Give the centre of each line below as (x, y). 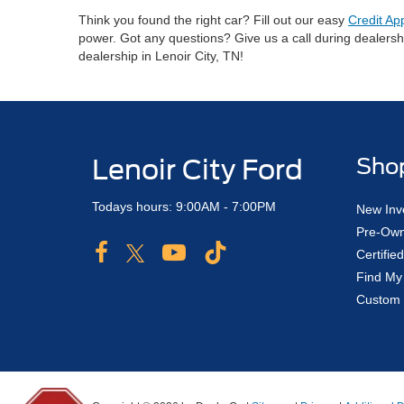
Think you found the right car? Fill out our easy (213, 20)
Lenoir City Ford (197, 170)
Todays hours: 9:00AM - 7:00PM (184, 207)
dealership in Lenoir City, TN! (161, 56)
